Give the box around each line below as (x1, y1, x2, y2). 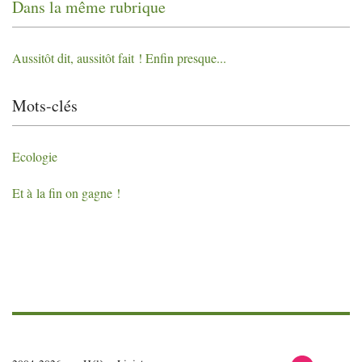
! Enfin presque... (138, 48, 226, 66)
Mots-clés (12, 94, 78, 116)
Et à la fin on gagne (12, 183, 112, 201)
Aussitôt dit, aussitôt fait (12, 48, 134, 66)
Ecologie (12, 147, 57, 165)
